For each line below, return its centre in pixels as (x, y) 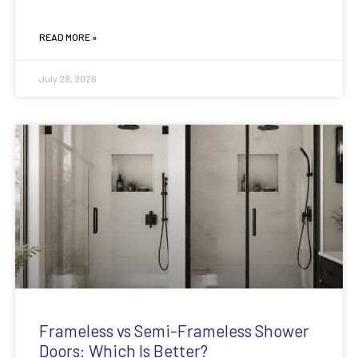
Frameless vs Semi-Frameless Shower (174, 331)
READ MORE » (68, 37)
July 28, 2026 (68, 79)
